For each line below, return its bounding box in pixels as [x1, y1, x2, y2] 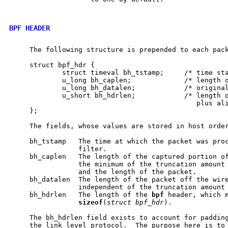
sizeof [78, 198, 103, 206]
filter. [9, 145, 107, 153]
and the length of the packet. [9, 167, 196, 176]
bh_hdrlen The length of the [9, 190, 152, 198]
